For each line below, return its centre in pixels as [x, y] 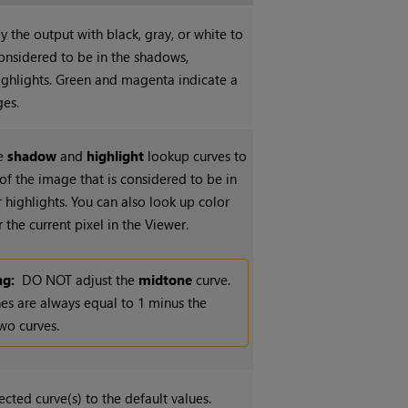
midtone [166, 280]
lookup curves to [196, 156]
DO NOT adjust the [81, 280]
